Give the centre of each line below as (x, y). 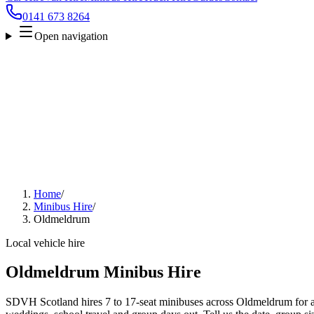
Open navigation (71, 36)
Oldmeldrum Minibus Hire (103, 272)
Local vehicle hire (45, 243)
